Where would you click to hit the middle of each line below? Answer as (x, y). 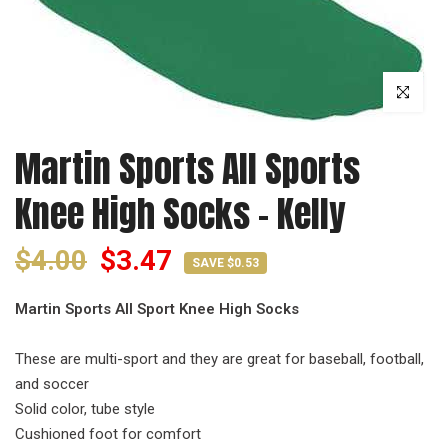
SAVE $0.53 (225, 263)
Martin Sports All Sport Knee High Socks (157, 309)
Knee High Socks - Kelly (180, 214)
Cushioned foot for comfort (108, 434)
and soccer (52, 384)
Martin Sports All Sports (187, 169)
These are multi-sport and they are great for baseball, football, (219, 359)
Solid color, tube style (85, 409)
